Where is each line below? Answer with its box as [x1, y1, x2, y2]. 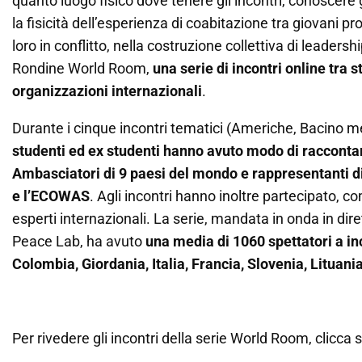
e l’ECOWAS [12, 187, 90, 204]
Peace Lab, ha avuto [12, 233, 145, 250]
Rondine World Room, [12, 60, 153, 77]
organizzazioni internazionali [12, 82, 202, 99]
